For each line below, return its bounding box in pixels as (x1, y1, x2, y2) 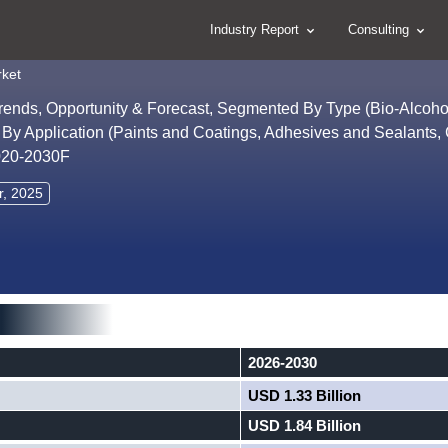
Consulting (348, 22, 413, 37)
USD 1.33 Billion (248, 387, 362, 404)
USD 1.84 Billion (248, 417, 362, 434)
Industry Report (210, 22, 303, 37)
